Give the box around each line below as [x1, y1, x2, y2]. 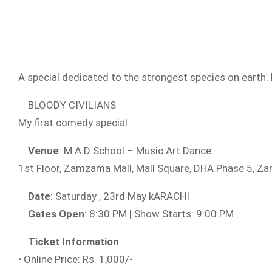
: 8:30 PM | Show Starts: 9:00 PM [84, 208, 234, 220]
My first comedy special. [18, 117, 130, 129]
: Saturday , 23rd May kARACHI [50, 190, 189, 202]
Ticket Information [28, 236, 119, 248]
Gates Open [28, 208, 84, 220]
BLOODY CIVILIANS [28, 99, 116, 111]
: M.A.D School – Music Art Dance [59, 144, 211, 157]
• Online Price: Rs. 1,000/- [18, 253, 133, 265]
